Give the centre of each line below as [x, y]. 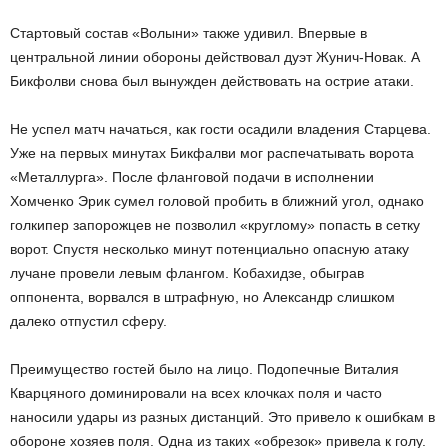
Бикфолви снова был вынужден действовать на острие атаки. [212, 81]
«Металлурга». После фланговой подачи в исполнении [192, 177]
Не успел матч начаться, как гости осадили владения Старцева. [220, 129]
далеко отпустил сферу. [88, 321]
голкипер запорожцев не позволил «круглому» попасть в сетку [215, 225]
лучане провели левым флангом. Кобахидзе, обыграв [187, 273]
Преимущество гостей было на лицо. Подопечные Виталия [204, 369]
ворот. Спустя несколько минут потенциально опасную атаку [209, 249]
